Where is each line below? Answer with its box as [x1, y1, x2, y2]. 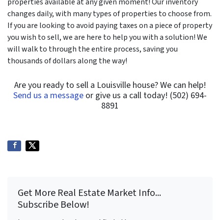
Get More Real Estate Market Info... [18, 186, 161, 200]
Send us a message [13, 89, 83, 102]
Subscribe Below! [18, 197, 89, 212]
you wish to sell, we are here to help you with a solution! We [7, 31, 207, 43]
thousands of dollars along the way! [7, 55, 127, 66]
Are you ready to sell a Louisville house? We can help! [14, 79, 206, 91]
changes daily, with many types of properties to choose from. [7, 8, 212, 19]
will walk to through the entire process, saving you [7, 43, 178, 55]
